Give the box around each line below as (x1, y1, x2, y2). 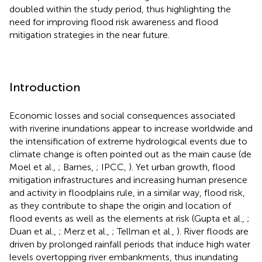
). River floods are (177, 225, 249, 237)
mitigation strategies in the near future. (9, 29, 170, 40)
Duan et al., (9, 225, 58, 237)
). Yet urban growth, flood (129, 161, 235, 173)
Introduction (9, 80, 80, 94)
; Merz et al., (58, 225, 112, 237)
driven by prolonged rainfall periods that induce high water (9, 238, 250, 250)
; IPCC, (96, 161, 129, 173)
